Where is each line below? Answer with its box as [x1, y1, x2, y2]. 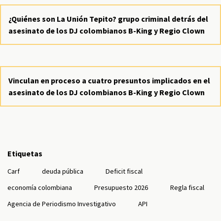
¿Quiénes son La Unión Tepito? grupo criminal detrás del [8, 14, 208, 24]
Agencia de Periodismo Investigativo [7, 199, 116, 208]
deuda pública [42, 167, 83, 176]
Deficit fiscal [106, 167, 143, 176]
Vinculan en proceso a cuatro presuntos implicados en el [8, 75, 210, 85]
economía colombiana [7, 183, 72, 192]
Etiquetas [7, 148, 42, 158]
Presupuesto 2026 [94, 183, 148, 192]
